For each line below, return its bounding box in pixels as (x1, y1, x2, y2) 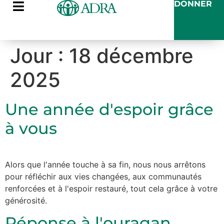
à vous (5, 118, 57, 138)
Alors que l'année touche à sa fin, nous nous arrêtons (5, 159, 205, 169)
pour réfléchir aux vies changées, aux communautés (5, 171, 201, 181)
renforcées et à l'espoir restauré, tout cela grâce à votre (5, 183, 217, 193)
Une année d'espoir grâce (5, 99, 213, 119)
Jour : (10, 43, 69, 68)
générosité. (5, 195, 47, 205)
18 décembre (69, 43, 193, 68)
